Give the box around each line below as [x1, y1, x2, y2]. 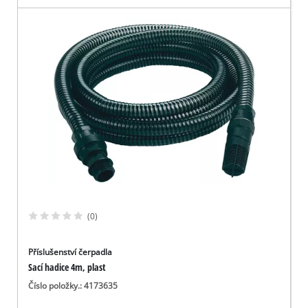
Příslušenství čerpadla [28, 247, 113, 258]
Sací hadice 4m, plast [28, 261, 107, 274]
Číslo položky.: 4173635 [28, 280, 118, 291]
